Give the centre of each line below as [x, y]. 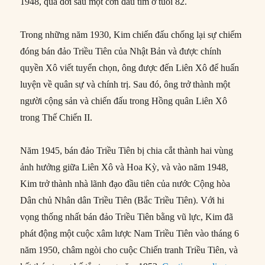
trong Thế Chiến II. [56, 118]
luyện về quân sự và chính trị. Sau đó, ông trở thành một [125, 85]
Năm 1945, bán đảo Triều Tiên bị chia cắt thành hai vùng [127, 151]
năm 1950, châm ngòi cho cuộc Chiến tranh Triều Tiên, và [129, 250]
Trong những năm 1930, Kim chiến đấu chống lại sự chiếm [131, 35]
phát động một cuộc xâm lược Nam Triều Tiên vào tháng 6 [130, 234]
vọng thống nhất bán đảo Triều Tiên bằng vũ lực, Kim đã [127, 217]
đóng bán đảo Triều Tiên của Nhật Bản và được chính [121, 51]
